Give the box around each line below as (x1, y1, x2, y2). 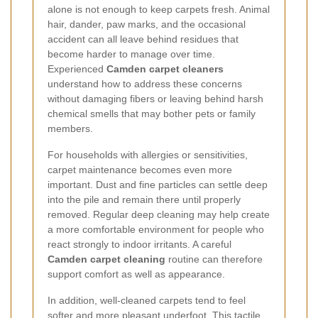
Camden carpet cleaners (106, 62, 224, 75)
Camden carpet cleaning (48, 253, 165, 265)
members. (48, 122, 93, 134)
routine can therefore (165, 253, 263, 265)
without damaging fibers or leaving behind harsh (48, 92, 263, 104)
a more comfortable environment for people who (48, 223, 264, 235)
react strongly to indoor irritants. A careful (48, 238, 231, 250)
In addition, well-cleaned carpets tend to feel (48, 294, 246, 306)
